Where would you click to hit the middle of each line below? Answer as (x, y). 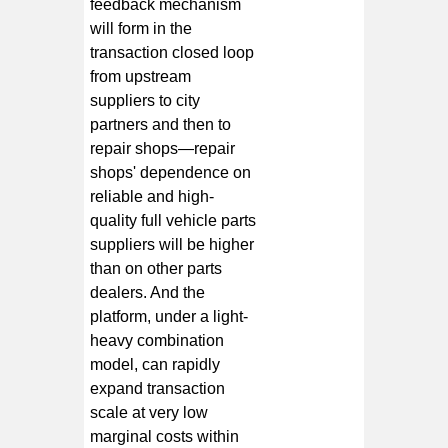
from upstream (141, 76)
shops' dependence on (171, 172)
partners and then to (161, 124)
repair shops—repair (163, 148)
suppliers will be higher (172, 244)
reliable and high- (152, 196)
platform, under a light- (169, 316)
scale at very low (149, 412)
